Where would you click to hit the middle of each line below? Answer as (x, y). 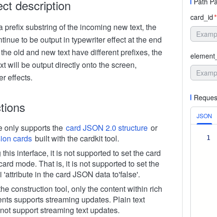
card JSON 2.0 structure (107, 128)
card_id (202, 17)
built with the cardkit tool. (76, 138)
